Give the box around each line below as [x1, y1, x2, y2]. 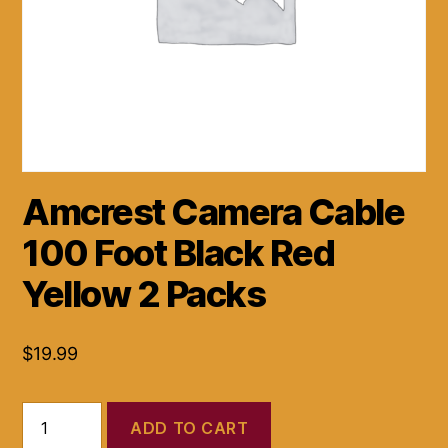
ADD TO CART [130, 417, 249, 438]
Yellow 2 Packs [22, 272, 266, 317]
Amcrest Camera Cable [22, 190, 405, 235]
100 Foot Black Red [22, 231, 335, 276]
